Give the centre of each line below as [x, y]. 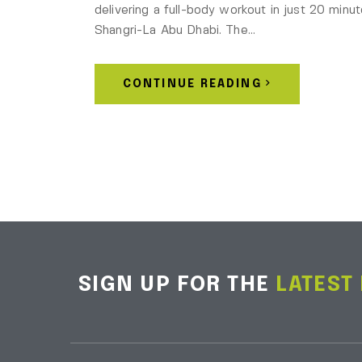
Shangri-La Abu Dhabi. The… [175, 30]
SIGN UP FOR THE [177, 284]
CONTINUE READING [192, 84]
